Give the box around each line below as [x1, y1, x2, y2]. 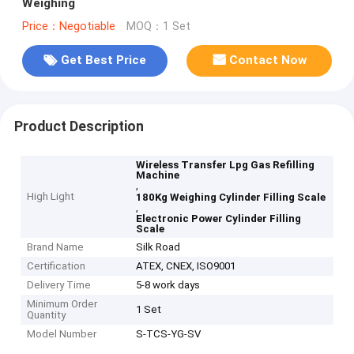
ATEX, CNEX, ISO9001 [136, 260, 236, 273]
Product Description [13, 118, 144, 134]
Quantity [27, 309, 66, 322]
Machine [136, 169, 180, 182]
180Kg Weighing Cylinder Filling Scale [136, 191, 326, 204]
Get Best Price [60, 53, 146, 68]
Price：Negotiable [21, 19, 115, 33]
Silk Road [136, 241, 181, 254]
